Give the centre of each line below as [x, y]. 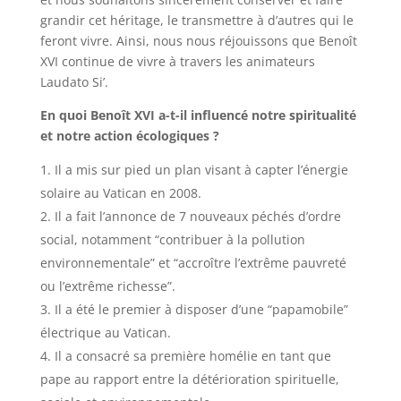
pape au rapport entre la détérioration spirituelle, [189, 380]
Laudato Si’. [76, 82]
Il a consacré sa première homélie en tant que [192, 356]
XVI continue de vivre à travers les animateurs [177, 62]
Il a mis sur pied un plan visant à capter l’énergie [201, 170]
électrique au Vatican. [105, 333]
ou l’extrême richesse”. [109, 286]
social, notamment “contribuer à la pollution [172, 240]
